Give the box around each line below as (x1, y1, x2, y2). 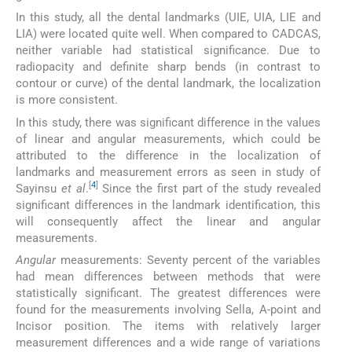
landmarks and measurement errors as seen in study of (16, 164, 321, 179)
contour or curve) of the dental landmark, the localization (16, 76, 321, 91)
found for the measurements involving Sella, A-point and (16, 302, 321, 317)
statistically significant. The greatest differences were (16, 285, 321, 300)
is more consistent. (16, 93, 118, 108)
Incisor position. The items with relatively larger (16, 318, 321, 333)
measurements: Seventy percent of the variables (56, 252, 321, 267)
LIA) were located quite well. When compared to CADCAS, (16, 27, 321, 42)
